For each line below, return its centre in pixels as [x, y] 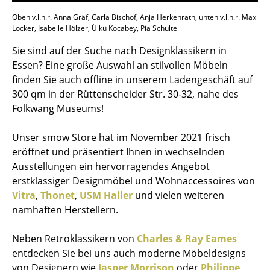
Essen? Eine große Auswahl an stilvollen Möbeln [120, 65]
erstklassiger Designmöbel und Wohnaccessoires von [133, 181]
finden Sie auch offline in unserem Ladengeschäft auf [132, 79]
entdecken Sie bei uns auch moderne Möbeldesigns [129, 253]
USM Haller [106, 195]
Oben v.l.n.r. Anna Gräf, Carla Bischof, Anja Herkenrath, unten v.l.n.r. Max [134, 17]
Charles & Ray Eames [187, 238]
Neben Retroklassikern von [74, 238]
